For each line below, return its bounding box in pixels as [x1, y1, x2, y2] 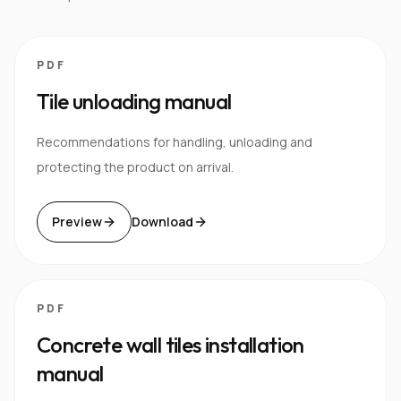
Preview [52, 212, 102, 230]
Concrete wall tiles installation [37, 330, 304, 358]
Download [132, 212, 193, 230]
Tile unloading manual [37, 87, 232, 115]
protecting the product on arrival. [37, 158, 234, 175]
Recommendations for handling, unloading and [37, 132, 312, 150]
